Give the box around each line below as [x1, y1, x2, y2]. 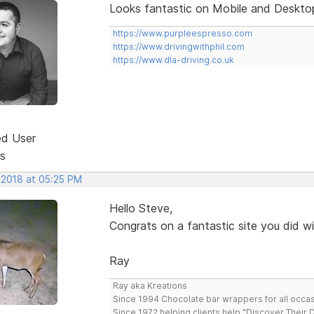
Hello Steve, [109, 200, 172, 215]
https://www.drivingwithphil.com [112, 41, 245, 52]
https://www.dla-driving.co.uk [112, 54, 234, 65]
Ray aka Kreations [112, 280, 187, 291]
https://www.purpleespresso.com [112, 27, 252, 39]
